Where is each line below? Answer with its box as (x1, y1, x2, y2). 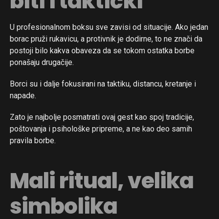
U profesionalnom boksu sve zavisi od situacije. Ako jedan (10, 22, 208, 32)
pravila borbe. (10, 136, 56, 146)
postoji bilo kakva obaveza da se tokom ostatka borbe (10, 46, 195, 56)
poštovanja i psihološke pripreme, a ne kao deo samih (10, 124, 192, 134)
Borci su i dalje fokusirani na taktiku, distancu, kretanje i (10, 79, 196, 89)
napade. (10, 91, 36, 101)
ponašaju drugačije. (10, 58, 74, 67)
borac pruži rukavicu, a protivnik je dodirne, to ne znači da (10, 34, 202, 44)
